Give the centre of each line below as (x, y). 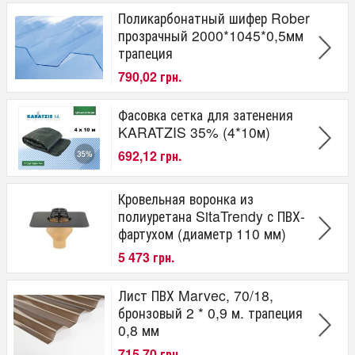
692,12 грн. (150, 156)
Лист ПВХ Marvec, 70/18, (196, 295)
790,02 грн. (150, 77)
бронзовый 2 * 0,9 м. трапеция (210, 312)
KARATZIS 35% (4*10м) (194, 132)
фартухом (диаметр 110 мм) (202, 233)
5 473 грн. (146, 258)
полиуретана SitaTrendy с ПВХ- (212, 216)
